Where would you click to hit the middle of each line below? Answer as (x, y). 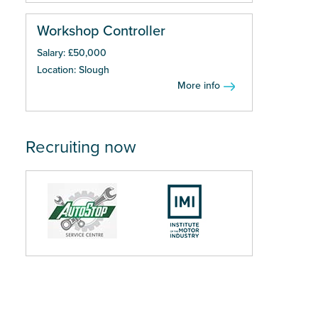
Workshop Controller (101, 31)
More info (199, 86)
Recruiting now (81, 147)
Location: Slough (73, 70)
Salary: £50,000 (72, 53)
